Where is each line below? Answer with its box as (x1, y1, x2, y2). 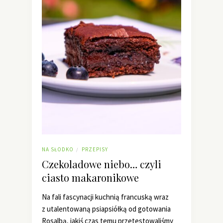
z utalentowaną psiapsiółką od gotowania (42, 204, 171, 214)
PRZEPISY (82, 146, 108, 153)
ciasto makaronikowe (42, 171, 139, 184)
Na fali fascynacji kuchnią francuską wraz (42, 192, 169, 202)
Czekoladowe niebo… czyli (42, 157, 161, 171)
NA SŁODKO (42, 146, 74, 153)
